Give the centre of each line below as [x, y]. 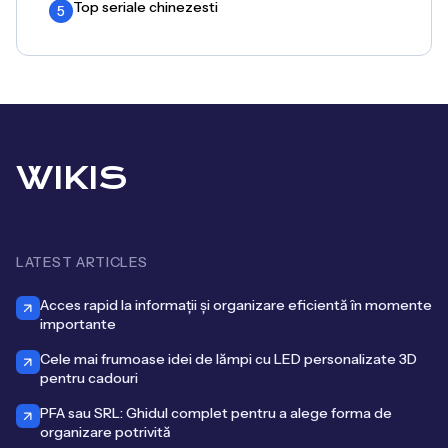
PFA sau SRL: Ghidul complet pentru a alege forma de [216, 413]
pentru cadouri [89, 378]
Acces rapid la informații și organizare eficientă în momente [236, 305]
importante [78, 324]
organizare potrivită [105, 432]
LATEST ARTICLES [82, 262]
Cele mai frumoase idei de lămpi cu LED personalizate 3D [228, 359]
